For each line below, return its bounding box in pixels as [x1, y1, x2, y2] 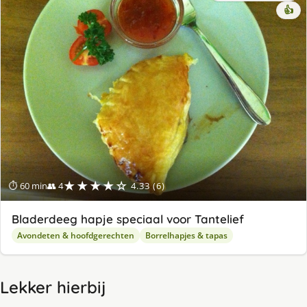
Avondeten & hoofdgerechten [17, 230, 134, 242]
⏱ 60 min [9, 180, 47, 193]
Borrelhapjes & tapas [145, 230, 228, 242]
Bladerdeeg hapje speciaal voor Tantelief [12, 212, 244, 227]
